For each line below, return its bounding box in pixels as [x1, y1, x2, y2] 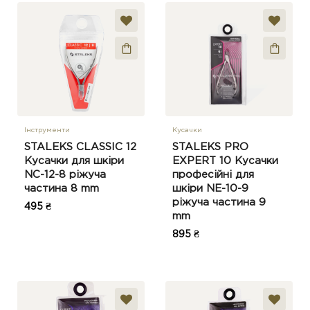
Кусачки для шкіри [24, 156, 124, 165]
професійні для [172, 170, 254, 179]
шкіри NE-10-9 [172, 184, 248, 193]
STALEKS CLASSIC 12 [24, 143, 136, 152]
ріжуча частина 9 [172, 198, 266, 207]
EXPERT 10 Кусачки [172, 156, 278, 165]
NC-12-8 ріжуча [24, 170, 106, 179]
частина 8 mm [24, 184, 99, 193]
